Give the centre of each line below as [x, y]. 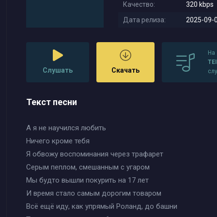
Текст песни [52, 102]
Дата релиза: [144, 20]
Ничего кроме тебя [58, 141]
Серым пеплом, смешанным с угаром [88, 167]
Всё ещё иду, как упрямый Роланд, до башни [102, 206]
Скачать [125, 70]
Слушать [58, 70]
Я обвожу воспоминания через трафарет [95, 154]
